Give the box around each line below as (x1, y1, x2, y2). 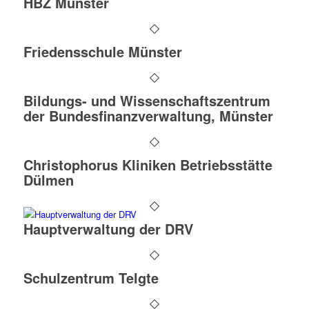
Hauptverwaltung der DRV (23, 219, 193, 239)
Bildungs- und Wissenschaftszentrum (23, 90, 270, 110)
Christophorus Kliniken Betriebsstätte (23, 154, 272, 175)
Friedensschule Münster (23, 41, 182, 61)
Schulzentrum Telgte (23, 268, 159, 288)
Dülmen (23, 170, 74, 190)
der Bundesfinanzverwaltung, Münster (23, 106, 273, 126)
